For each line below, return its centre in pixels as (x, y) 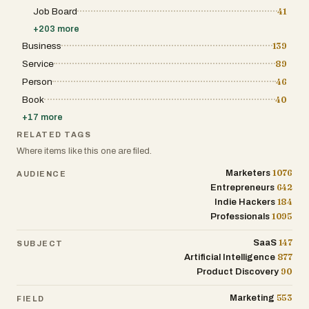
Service (38, 64)
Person (37, 82)
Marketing (252, 298)
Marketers (248, 173)
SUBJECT (40, 243)
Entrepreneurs (242, 188)
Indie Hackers (245, 202)
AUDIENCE (42, 173)
